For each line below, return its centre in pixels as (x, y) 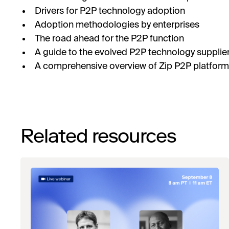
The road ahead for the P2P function (109, 39)
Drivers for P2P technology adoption (110, 12)
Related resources (98, 136)
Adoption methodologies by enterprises (117, 25)
